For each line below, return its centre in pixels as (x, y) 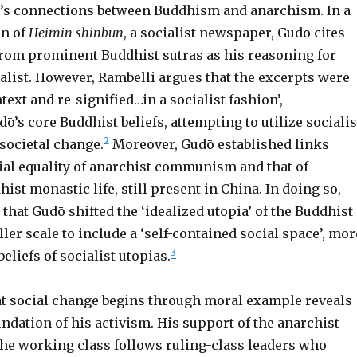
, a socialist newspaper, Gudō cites (234, 33)
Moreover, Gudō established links (219, 144)
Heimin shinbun (76, 33)
